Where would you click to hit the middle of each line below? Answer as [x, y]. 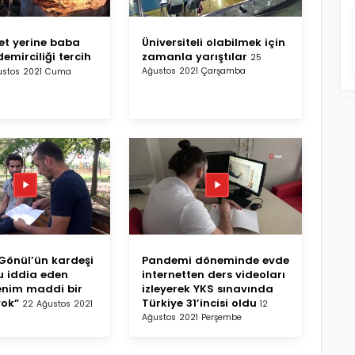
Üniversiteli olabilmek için [214, 42]
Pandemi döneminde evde [216, 260]
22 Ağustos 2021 [57, 303]
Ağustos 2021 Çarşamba [194, 71]
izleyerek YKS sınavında [208, 288]
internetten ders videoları [214, 274]
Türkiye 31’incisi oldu [199, 303]
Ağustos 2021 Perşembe [192, 317]
